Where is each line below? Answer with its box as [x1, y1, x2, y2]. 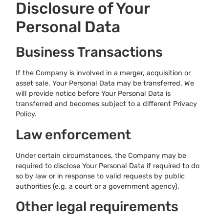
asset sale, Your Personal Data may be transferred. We [16, 79, 194, 88]
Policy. [16, 110, 37, 119]
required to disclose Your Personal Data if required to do [16, 161, 199, 170]
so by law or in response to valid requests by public [16, 172, 185, 180]
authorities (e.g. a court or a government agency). [16, 182, 179, 191]
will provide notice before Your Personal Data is [16, 89, 171, 98]
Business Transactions [16, 44, 163, 61]
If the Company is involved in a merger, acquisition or [16, 69, 191, 78]
